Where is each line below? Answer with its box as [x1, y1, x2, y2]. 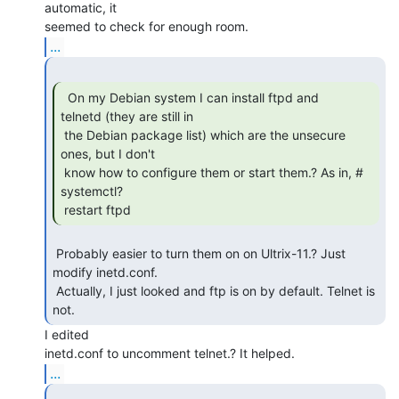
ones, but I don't [61, 145, 155, 161]
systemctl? [61, 183, 123, 199]
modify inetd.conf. [53, 264, 158, 280]
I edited [45, 326, 89, 342]
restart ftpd [64, 201, 134, 217]
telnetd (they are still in [61, 108, 193, 124]
